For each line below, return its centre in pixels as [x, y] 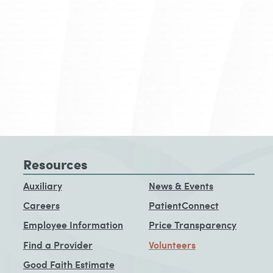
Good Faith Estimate [69, 264]
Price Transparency [192, 225]
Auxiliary [42, 185]
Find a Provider [58, 244]
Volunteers [172, 244]
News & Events [181, 185]
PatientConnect [183, 205]
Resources [55, 164]
